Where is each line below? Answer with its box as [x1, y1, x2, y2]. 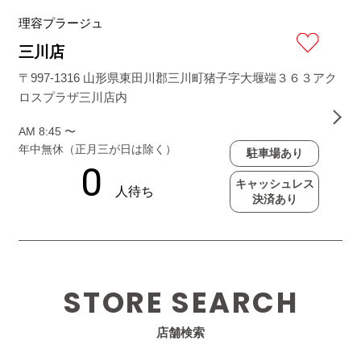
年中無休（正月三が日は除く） [19, 143, 177, 156]
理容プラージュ [19, 16, 104, 31]
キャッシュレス [234, 177, 314, 191]
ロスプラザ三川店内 [19, 90, 128, 105]
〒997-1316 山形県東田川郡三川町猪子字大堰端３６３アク [19, 71, 338, 85]
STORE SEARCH [62, 282, 299, 322]
